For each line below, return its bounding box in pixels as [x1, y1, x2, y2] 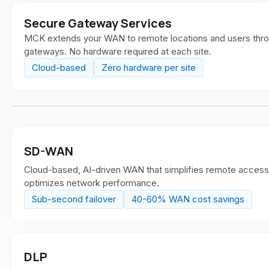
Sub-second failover [32, 193, 116, 205]
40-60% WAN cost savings [131, 193, 244, 205]
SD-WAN [24, 143, 73, 159]
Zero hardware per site [101, 62, 196, 73]
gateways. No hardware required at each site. [24, 46, 211, 57]
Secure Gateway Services [24, 15, 172, 31]
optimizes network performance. [24, 177, 159, 189]
